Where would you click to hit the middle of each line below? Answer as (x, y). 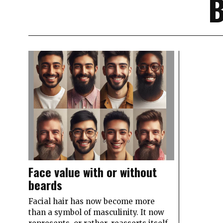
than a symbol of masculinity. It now (96, 212)
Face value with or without (93, 171)
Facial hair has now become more (92, 201)
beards (45, 184)
